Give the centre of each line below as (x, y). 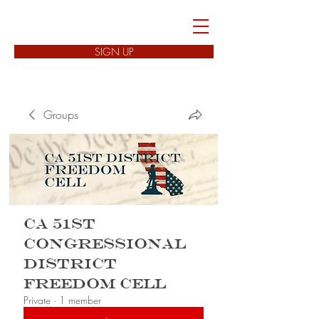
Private (37, 300)
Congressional (105, 244)
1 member (80, 300)
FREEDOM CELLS (96, 26)
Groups (61, 115)
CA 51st (59, 224)
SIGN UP (114, 52)
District (70, 263)
